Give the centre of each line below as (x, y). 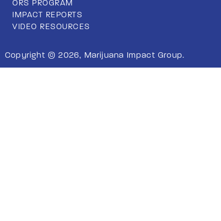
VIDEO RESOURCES (51, 26)
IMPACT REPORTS (47, 15)
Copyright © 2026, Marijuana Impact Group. (95, 55)
